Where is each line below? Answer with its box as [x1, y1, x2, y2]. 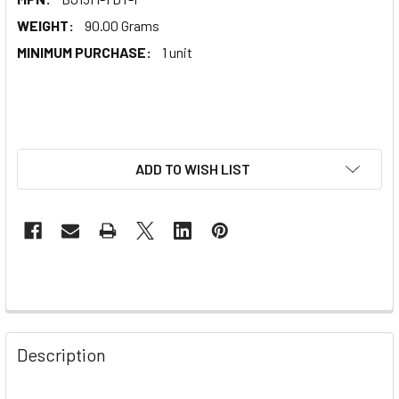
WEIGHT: [17, 16, 74, 34]
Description [17, 343, 106, 365]
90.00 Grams [85, 16, 159, 34]
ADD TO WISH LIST [134, 159, 250, 177]
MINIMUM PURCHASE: [17, 43, 151, 61]
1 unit [162, 43, 192, 61]
